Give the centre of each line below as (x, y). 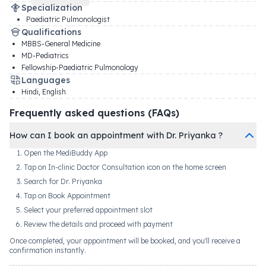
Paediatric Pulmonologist (68, 19)
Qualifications (51, 32)
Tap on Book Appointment (67, 196)
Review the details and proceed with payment (98, 224)
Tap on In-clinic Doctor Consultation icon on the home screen (125, 167)
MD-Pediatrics (45, 56)
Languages (46, 80)
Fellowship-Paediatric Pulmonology (80, 67)
